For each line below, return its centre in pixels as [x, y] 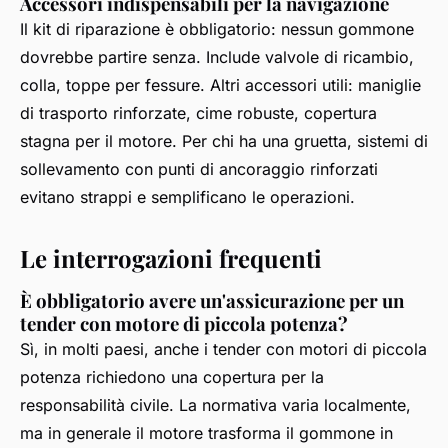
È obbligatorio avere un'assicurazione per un [212, 300]
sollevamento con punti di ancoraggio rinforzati [199, 168]
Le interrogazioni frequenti [171, 257]
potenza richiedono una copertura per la [172, 376]
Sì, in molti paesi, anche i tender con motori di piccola [223, 348]
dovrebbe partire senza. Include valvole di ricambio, [217, 56]
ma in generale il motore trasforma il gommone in [206, 432]
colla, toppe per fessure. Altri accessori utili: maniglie [220, 84]
